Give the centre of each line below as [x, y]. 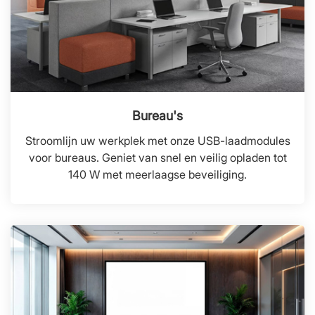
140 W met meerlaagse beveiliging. [157, 174]
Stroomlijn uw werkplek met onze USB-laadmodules [157, 140]
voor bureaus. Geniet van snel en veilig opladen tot [157, 157]
